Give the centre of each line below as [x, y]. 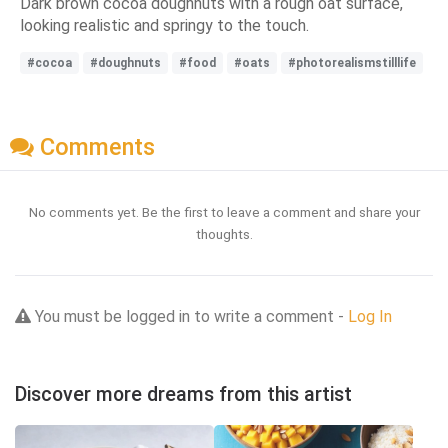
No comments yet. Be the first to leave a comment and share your [224, 212]
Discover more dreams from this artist [183, 395]
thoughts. [224, 234]
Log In [370, 317]
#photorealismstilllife [352, 62]
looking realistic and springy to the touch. [164, 25]
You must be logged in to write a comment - [189, 317]
